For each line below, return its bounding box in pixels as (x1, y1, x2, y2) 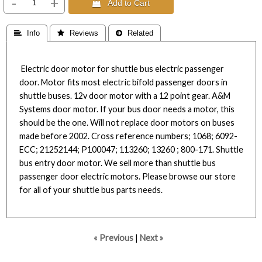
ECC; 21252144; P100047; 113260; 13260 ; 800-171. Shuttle (19, 144, 243, 155)
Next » (140, 232, 164, 243)
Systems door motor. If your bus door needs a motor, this (19, 104, 235, 115)
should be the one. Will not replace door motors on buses (19, 118, 235, 128)
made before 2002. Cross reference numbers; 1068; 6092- (19, 131, 237, 142)
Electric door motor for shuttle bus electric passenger (19, 64, 224, 74)
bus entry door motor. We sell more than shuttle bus (19, 158, 216, 168)
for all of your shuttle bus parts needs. (19, 185, 163, 195)
